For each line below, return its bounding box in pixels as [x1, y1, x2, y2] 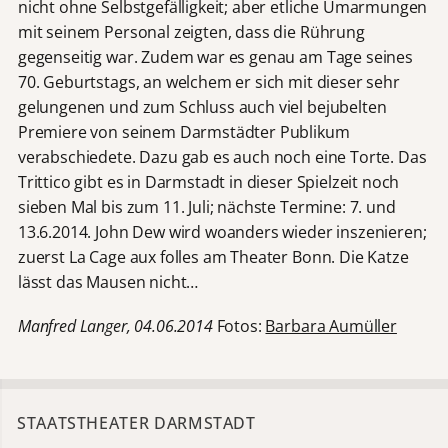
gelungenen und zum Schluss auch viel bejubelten [17, 96, 387, 119]
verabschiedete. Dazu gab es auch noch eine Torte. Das [17, 146, 427, 169]
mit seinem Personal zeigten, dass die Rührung [17, 21, 365, 44]
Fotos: [216, 315, 266, 338]
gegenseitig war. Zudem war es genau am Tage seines [17, 46, 413, 69]
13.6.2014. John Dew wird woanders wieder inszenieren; [17, 221, 427, 244]
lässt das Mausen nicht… [17, 271, 199, 294]
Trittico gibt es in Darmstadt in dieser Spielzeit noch [17, 171, 400, 194]
